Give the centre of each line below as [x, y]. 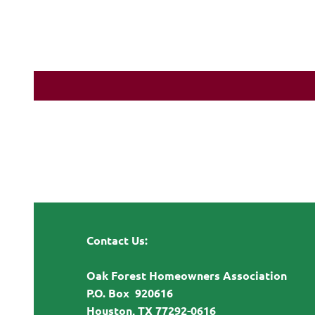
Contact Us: [117, 240]
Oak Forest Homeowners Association [186, 275]
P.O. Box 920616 [129, 292]
